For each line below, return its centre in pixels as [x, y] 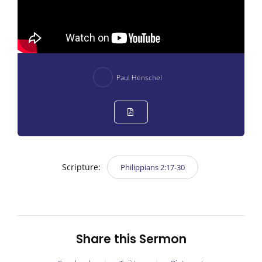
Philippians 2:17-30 [153, 168]
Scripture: [82, 167]
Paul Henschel [139, 77]
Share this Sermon [131, 239]
